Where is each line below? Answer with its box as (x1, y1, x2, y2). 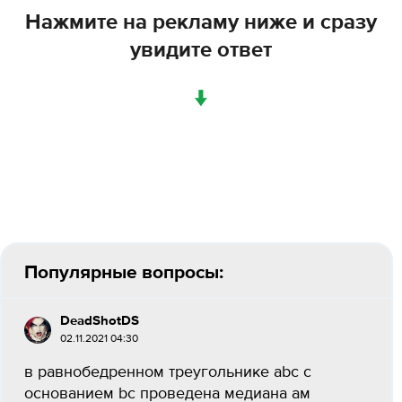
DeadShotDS (60, 314, 139, 328)
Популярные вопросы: (24, 263, 223, 282)
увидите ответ (130, 39, 272, 61)
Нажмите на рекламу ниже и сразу (25, 12, 377, 33)
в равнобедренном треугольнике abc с (24, 364, 311, 380)
